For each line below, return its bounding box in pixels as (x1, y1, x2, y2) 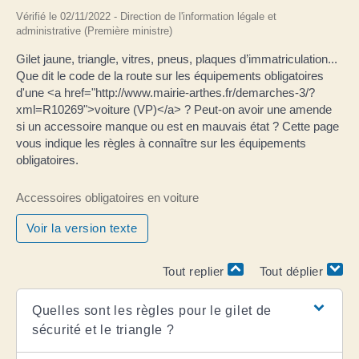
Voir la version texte (26, 221, 138, 235)
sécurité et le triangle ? (32, 322, 175, 337)
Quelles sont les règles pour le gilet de (32, 303, 272, 317)
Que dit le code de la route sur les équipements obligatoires (16, 68, 324, 83)
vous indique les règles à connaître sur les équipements (16, 135, 306, 150)
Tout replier (163, 264, 228, 278)
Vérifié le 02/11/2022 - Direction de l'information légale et (16, 10, 276, 22)
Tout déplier (259, 264, 327, 278)
